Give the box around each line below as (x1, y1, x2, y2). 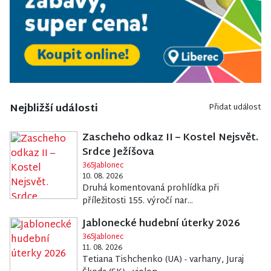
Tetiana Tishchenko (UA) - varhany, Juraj (82, 252, 244, 268)
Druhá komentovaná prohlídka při (82, 181, 219, 197)
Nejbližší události (10, 100, 98, 119)
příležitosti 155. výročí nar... (82, 194, 193, 209)
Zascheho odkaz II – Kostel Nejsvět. (82, 129, 258, 148)
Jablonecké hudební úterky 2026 (82, 215, 240, 233)
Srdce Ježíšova (82, 144, 154, 162)
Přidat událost (209, 100, 261, 116)
